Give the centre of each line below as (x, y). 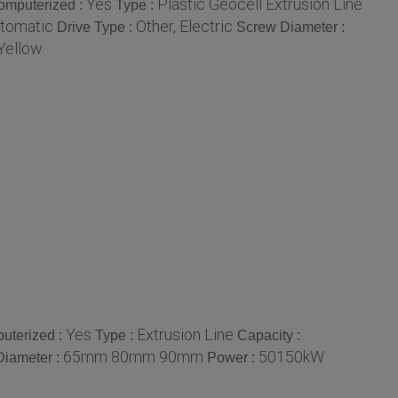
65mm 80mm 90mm (133, 356)
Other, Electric (184, 26)
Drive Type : (96, 27)
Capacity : (269, 335)
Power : (233, 357)
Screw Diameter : (291, 27)
